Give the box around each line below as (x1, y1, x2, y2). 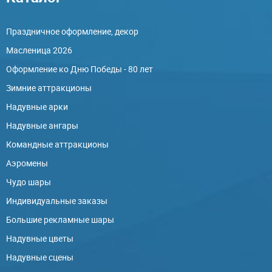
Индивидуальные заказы (6, 195, 107, 207)
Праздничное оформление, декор (6, 25, 138, 38)
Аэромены (6, 157, 48, 169)
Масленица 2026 (6, 44, 72, 56)
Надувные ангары (6, 120, 78, 132)
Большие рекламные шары (6, 214, 114, 226)
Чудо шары (6, 176, 51, 188)
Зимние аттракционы (6, 82, 92, 94)
